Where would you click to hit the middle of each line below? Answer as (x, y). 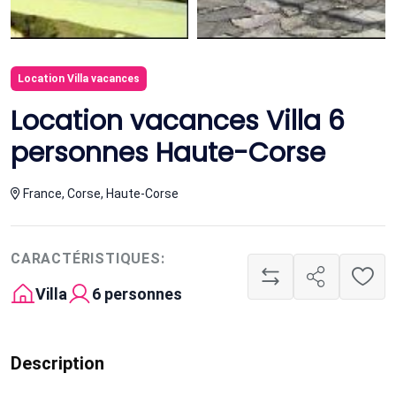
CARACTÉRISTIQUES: (88, 258)
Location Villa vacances (79, 78)
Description (57, 363)
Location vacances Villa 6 (178, 121)
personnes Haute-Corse (168, 152)
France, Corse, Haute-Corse (99, 193)
